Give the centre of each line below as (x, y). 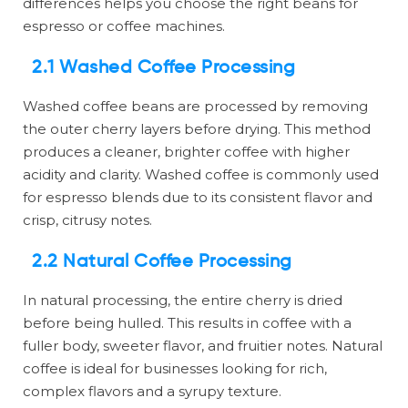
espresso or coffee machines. (124, 26)
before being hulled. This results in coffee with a (187, 323)
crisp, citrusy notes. (87, 220)
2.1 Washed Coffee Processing (163, 69)
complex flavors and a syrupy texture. (152, 392)
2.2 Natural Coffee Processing (162, 263)
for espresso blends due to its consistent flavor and (198, 198)
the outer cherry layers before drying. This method (197, 129)
